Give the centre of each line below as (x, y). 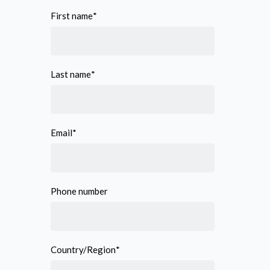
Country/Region (83, 250)
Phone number (79, 191)
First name (72, 16)
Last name (71, 74)
